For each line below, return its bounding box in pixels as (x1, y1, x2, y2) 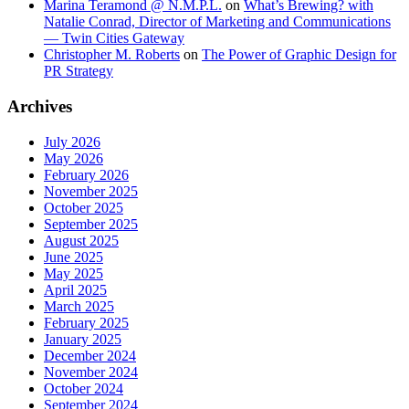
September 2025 (44, 215, 138, 232)
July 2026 (44, 133, 100, 150)
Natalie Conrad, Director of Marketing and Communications (44, 14, 391, 30)
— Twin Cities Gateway (44, 30, 184, 47)
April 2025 (44, 281, 107, 298)
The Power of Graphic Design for (202, 47, 396, 63)
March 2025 (44, 298, 114, 314)
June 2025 (44, 248, 103, 265)
